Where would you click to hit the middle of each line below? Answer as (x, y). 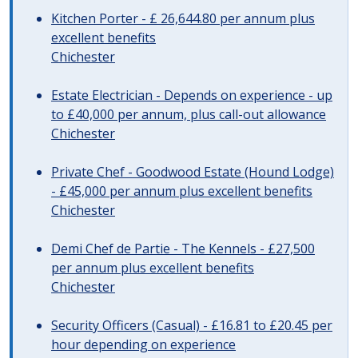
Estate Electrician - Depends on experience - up (192, 95)
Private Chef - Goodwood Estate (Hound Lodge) (193, 172)
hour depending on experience (143, 344)
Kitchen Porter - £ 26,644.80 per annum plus (183, 18)
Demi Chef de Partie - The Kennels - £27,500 (183, 249)
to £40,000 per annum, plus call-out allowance (189, 114)
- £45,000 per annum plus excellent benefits (182, 191)
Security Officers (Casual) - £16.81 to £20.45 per (192, 325)
